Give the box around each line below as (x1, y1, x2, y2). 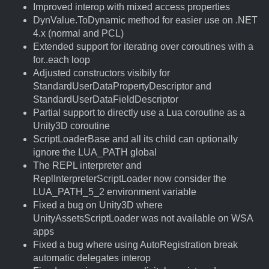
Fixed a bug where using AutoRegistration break (33, 240, 238, 250)
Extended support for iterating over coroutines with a (33, 41, 253, 52)
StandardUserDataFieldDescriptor (33, 94, 178, 104)
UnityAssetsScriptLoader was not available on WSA (33, 213, 253, 223)
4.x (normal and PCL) (33, 28, 124, 38)
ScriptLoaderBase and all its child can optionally (33, 134, 238, 144)
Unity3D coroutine (33, 121, 110, 131)
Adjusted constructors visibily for (33, 68, 170, 78)
